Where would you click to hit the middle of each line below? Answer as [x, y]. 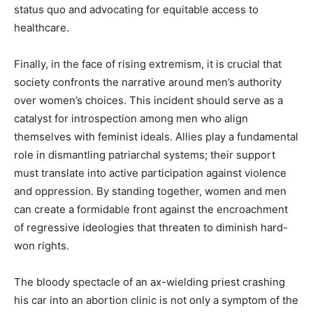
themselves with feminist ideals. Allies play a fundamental [156, 136]
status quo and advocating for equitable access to [136, 9]
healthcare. [42, 27]
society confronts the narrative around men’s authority [148, 82]
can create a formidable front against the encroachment [151, 209]
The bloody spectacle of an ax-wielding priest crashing [150, 282]
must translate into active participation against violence [150, 173]
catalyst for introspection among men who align [131, 118]
